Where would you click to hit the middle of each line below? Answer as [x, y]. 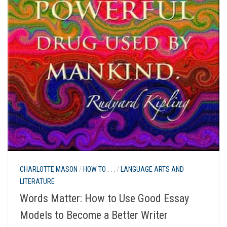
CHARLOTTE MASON [49, 169]
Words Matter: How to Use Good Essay [104, 198]
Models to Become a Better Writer [94, 215]
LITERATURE [37, 182]
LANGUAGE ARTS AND [152, 169]
